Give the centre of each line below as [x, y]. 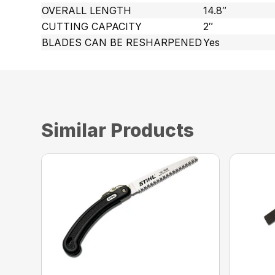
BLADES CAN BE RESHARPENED [122, 42]
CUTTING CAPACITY [92, 26]
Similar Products [118, 130]
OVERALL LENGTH [87, 10]
